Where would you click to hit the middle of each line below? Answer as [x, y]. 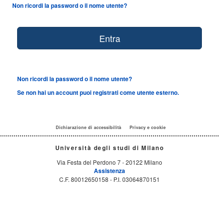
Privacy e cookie [147, 128]
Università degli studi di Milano [109, 148]
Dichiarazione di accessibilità [88, 128]
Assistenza [109, 171]
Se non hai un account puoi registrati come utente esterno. [98, 93]
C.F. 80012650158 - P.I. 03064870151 [109, 179]
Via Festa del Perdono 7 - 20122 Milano [109, 162]
